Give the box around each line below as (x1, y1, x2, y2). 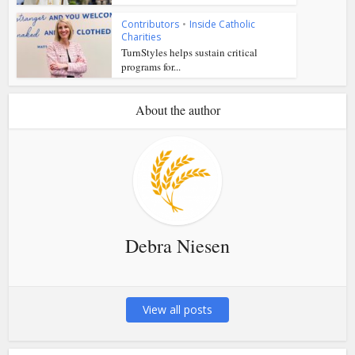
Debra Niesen (125, 233, 230, 259)
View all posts (143, 302, 212, 318)
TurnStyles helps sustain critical (121, 44, 258, 59)
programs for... (121, 59, 181, 74)
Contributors (121, 17, 180, 31)
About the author (135, 101, 220, 119)
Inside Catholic (189, 17, 256, 31)
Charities (121, 29, 162, 44)
